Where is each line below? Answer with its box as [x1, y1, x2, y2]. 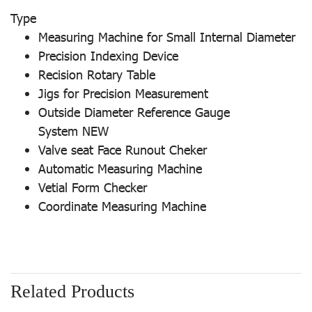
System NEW [38, 123, 109, 139]
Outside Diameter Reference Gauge [38, 104, 230, 120]
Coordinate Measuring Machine [38, 198, 206, 214]
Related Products [10, 281, 134, 302]
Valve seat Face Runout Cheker [38, 141, 207, 158]
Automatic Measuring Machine [38, 160, 202, 177]
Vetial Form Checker [38, 179, 147, 196]
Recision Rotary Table [38, 66, 155, 83]
